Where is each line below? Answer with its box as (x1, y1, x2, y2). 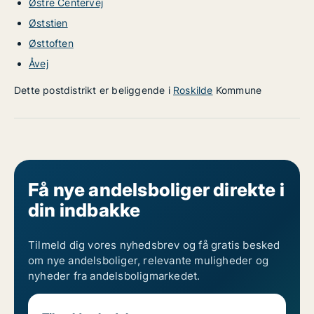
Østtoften (29, 37, 74, 49)
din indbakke (28, 199, 141, 221)
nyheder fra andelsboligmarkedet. (28, 269, 200, 282)
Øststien (29, 17, 68, 29)
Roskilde (173, 84, 213, 96)
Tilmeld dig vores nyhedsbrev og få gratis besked (28, 238, 280, 252)
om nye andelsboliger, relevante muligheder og (28, 254, 268, 267)
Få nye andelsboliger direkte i (28, 179, 285, 200)
